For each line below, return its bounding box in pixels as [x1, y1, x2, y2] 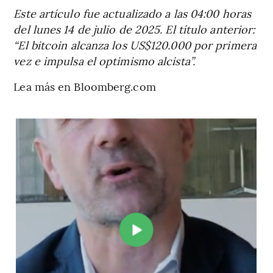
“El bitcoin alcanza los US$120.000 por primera [13, 37, 257, 52]
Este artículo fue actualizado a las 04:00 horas [13, 5, 252, 21]
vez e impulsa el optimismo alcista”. [13, 52, 195, 68]
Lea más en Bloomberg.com [13, 78, 156, 94]
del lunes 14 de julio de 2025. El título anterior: [13, 21, 255, 37]
